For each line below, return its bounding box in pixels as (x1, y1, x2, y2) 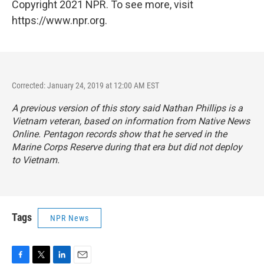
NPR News (50, 213, 89, 223)
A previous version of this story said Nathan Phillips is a (12, 102, 243, 114)
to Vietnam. (12, 154, 60, 166)
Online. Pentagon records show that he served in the (12, 128, 227, 140)
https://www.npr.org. (12, 14, 107, 27)
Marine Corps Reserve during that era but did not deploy (12, 141, 242, 153)
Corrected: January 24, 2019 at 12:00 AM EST (12, 80, 159, 90)
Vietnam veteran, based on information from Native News (12, 115, 250, 127)
